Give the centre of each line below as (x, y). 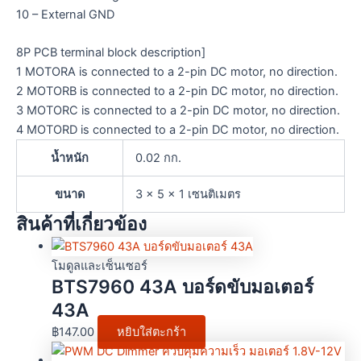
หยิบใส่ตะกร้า (151, 332)
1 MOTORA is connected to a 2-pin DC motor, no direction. (177, 72)
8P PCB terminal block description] (111, 53)
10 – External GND (65, 14)
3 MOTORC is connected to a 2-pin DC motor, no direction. (178, 111)
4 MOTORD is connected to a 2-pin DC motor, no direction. (178, 130)
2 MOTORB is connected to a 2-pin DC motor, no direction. (177, 91)
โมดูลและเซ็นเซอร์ (99, 266)
